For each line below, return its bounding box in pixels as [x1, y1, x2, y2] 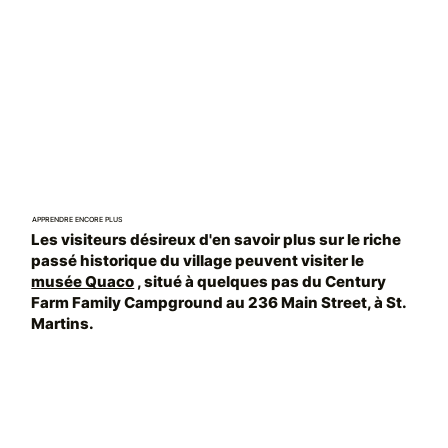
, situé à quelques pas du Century [134, 271, 387, 291]
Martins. [31, 313, 95, 333]
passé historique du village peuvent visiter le [31, 250, 365, 270]
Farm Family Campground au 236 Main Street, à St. [31, 292, 407, 312]
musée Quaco [31, 271, 135, 291]
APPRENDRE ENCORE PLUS [31, 214, 123, 224]
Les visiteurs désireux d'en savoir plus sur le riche [31, 229, 402, 249]
